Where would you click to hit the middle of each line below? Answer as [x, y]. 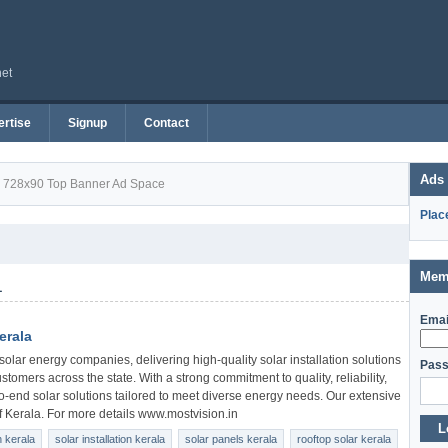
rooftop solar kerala [344, 439]
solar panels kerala [231, 439]
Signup [87, 123]
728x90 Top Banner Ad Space [84, 184]
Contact [166, 123]
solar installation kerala [110, 439]
